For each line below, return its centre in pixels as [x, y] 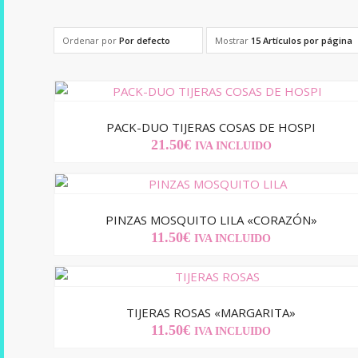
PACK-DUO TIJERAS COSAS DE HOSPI [211, 127]
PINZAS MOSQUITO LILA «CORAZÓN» [211, 220]
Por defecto [145, 40]
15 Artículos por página [302, 40]
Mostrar [233, 40]
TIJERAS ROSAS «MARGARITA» [211, 313]
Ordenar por [91, 40]
